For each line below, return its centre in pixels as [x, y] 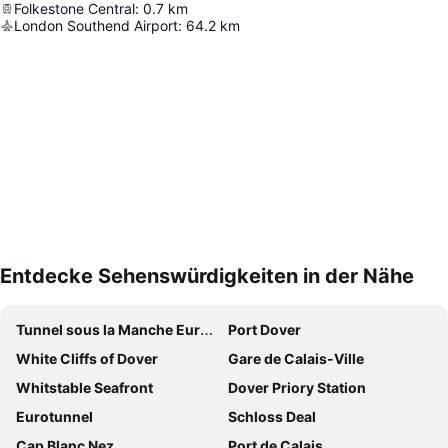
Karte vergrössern [90, 290]
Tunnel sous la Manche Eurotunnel [108, 330]
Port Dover [264, 330]
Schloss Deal [272, 417]
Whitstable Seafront [84, 388]
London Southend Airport [96, 26]
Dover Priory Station [297, 388]
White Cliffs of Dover [87, 359]
